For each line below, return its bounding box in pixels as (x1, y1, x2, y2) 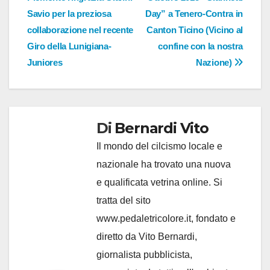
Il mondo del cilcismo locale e (96, 141, 222, 152)
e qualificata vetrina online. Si (96, 177, 222, 188)
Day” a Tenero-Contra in (145, 8, 243, 19)
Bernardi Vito (115, 119, 209, 137)
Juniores (27, 57, 63, 68)
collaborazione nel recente (27, 25, 134, 36)
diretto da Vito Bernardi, (96, 231, 197, 242)
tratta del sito (96, 195, 151, 206)
